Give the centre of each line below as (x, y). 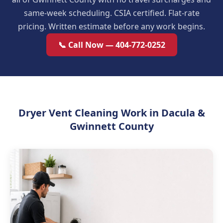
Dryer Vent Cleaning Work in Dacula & (111, 113)
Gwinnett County (111, 126)
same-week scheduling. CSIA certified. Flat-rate (111, 13)
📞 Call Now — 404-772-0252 (111, 45)
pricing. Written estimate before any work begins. (111, 26)
